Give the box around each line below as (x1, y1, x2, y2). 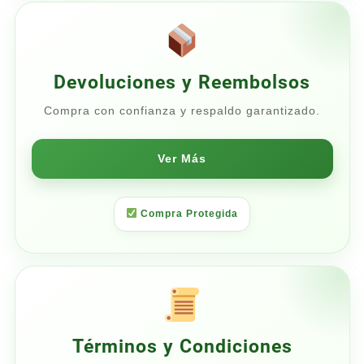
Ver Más (158, 151, 206, 165)
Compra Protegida (136, 207, 238, 219)
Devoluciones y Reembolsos (54, 71, 310, 93)
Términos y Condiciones (71, 335, 292, 357)
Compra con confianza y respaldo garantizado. (44, 103, 320, 117)
